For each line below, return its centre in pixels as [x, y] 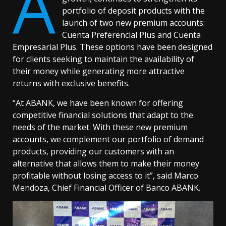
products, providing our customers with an [93, 152]
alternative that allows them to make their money [106, 164]
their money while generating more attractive [99, 71]
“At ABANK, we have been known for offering [98, 103]
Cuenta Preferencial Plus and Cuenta [132, 35]
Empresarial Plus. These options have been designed [112, 47]
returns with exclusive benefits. [71, 83]
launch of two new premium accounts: [134, 23]
